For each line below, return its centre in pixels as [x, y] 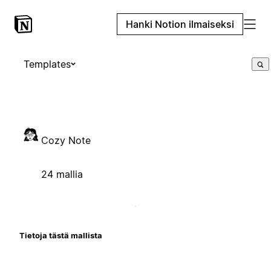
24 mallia [62, 174]
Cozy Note [66, 140]
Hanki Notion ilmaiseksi [180, 24]
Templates [47, 64]
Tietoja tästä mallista [61, 235]
